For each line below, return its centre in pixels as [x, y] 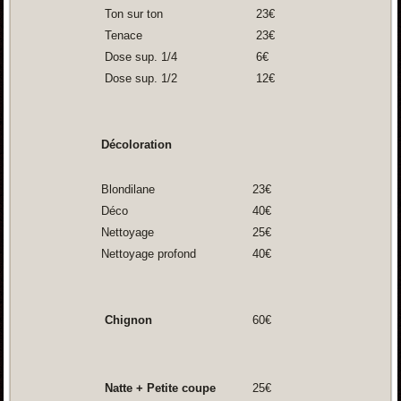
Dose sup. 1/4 [139, 57]
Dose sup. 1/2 [139, 79]
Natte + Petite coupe [158, 388]
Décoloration [136, 145]
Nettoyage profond [148, 254]
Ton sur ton [132, 14]
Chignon [126, 320]
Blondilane [128, 190]
